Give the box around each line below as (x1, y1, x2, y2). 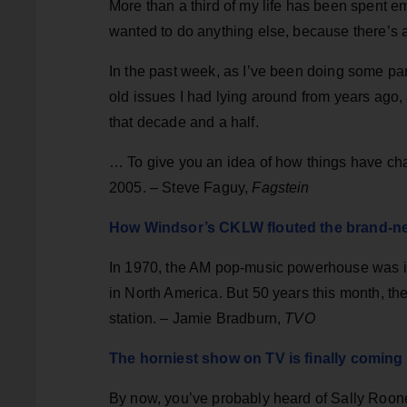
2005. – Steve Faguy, (109, 180, 253, 196)
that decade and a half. (109, 114, 259, 131)
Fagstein (252, 180, 310, 196)
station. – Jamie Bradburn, (109, 311, 285, 327)
